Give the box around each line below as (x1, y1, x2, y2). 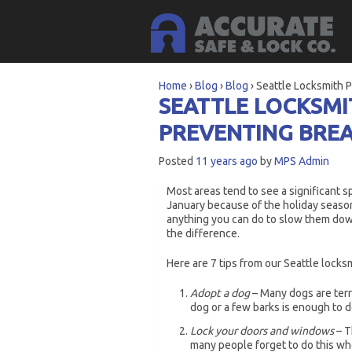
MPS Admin (274, 155, 329, 167)
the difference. (167, 227, 240, 240)
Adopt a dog (190, 287, 250, 299)
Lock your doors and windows (190, 324, 334, 337)
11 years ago (196, 155, 258, 167)
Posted (159, 155, 193, 167)
